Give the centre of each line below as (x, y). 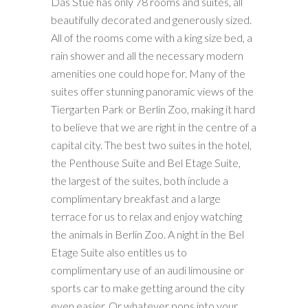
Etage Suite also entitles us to (119, 252)
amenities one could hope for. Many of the (148, 73)
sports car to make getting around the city (148, 288)
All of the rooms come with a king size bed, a (152, 37)
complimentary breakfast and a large (136, 198)
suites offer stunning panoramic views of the (152, 91)
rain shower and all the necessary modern (147, 55)
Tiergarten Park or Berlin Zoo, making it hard (153, 109)
